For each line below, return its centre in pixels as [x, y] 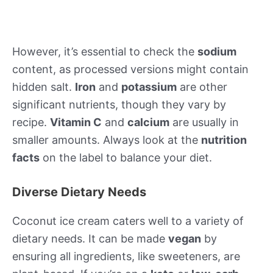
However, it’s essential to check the [105, 52]
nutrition [224, 140]
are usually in [204, 122]
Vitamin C [76, 122]
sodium [217, 52]
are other [202, 87]
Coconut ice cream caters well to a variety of [128, 221]
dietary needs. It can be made [90, 239]
